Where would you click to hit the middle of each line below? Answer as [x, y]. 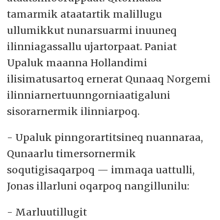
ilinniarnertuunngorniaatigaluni [88, 95]
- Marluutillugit [47, 212]
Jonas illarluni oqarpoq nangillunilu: [98, 186]
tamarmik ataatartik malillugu [84, 14]
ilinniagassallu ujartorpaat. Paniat [92, 46]
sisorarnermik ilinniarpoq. [73, 111]
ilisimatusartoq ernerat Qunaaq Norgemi [109, 79]
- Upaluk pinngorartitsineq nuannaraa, [105, 137]
